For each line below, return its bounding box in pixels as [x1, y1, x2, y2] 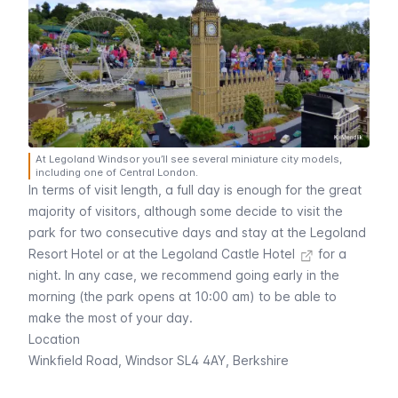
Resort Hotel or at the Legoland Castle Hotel [28, 246, 295, 262]
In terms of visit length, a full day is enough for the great [28, 182, 362, 198]
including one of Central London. [36, 166, 198, 179]
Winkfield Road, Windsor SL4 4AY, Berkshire [28, 353, 289, 369]
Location [28, 331, 80, 347]
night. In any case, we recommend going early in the [28, 267, 339, 283]
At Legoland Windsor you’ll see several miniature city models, [36, 153, 342, 166]
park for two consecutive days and [28, 225, 242, 241]
